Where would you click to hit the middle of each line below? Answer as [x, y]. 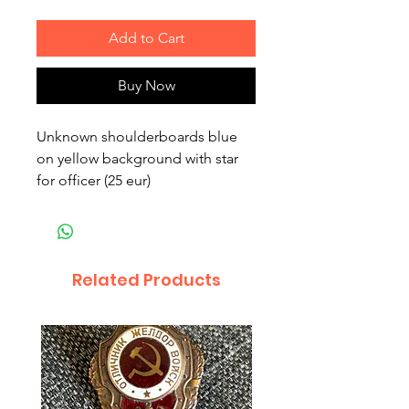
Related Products [146, 280]
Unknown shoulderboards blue [137, 137]
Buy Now [146, 86]
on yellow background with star [137, 159]
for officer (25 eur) [94, 181]
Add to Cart [146, 38]
